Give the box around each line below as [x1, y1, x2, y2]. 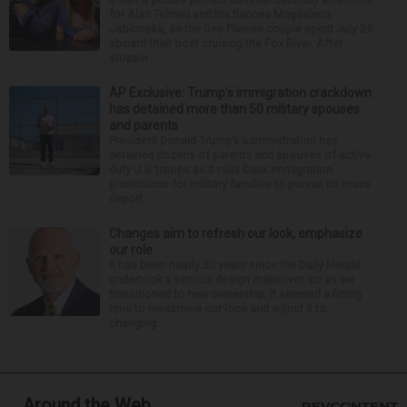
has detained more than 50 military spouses [109, 102, 360, 116]
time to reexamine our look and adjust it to [109, 302, 326, 315]
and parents [109, 118, 178, 133]
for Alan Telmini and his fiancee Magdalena [109, 7, 331, 21]
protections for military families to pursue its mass [109, 177, 371, 191]
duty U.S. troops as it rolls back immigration [109, 163, 333, 176]
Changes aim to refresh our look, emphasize [109, 226, 362, 241]
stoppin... [109, 51, 156, 65]
